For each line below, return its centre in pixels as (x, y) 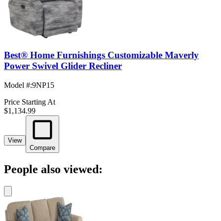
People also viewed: (53, 169)
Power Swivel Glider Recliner (63, 66)
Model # (17, 85)
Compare (42, 147)
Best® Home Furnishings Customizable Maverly (101, 55)
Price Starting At (30, 102)
